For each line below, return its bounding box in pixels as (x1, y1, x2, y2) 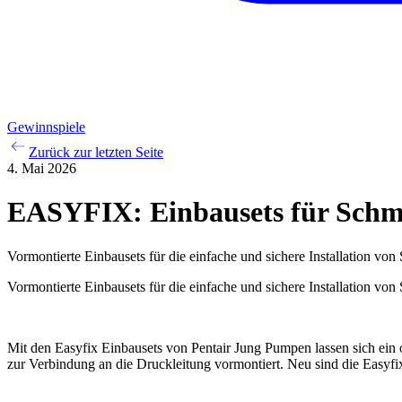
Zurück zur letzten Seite (29, 144, 163, 160)
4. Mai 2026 (7, 161, 76, 176)
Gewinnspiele (7, 119, 85, 135)
